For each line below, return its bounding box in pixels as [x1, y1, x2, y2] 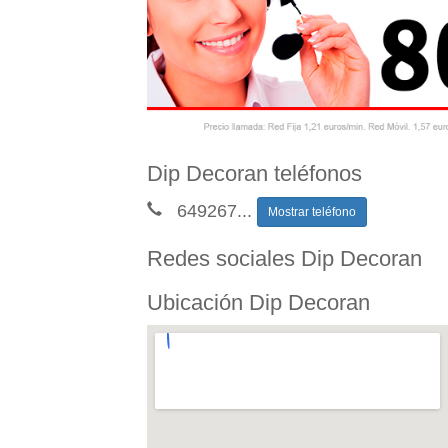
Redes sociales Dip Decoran [147, 245, 422, 271]
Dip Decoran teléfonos [147, 160, 362, 186]
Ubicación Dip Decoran [147, 289, 370, 315]
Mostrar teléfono [268, 204, 356, 219]
